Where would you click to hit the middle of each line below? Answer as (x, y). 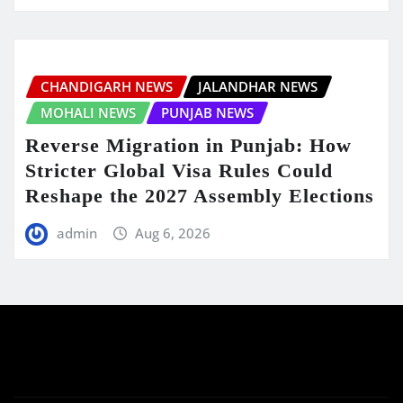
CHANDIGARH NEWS (107, 87)
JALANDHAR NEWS (258, 87)
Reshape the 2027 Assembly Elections (200, 195)
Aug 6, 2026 (173, 233)
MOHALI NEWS (88, 113)
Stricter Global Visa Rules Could (179, 170)
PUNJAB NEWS (207, 113)
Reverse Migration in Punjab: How (188, 145)
